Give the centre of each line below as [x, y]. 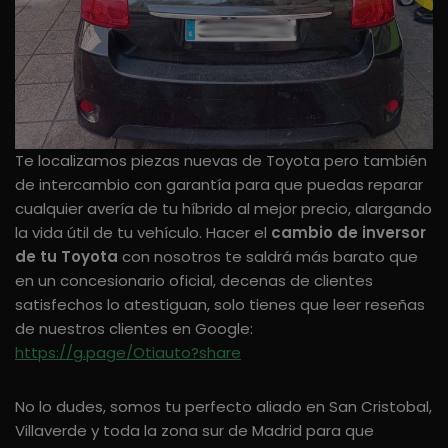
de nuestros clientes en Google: [134, 328]
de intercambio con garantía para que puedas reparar [219, 184]
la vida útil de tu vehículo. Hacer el [143, 232]
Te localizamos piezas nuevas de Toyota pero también [221, 160]
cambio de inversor [348, 232]
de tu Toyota [66, 256]
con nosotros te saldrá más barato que [268, 256]
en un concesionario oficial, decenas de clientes [194, 280]
